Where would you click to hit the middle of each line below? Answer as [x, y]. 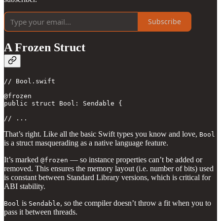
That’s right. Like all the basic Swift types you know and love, [102, 134]
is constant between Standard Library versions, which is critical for [107, 178]
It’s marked [22, 160]
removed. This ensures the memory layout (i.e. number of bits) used [109, 169]
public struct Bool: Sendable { [65, 104]
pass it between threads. [41, 212]
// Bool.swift [30, 81]
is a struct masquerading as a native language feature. [86, 143]
